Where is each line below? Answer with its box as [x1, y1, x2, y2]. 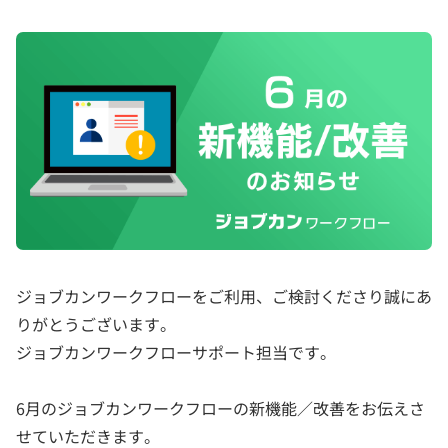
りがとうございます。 [16, 311, 176, 336]
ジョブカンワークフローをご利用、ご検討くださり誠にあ [16, 283, 432, 308]
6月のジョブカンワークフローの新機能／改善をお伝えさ [16, 395, 425, 420]
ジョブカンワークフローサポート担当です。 [16, 339, 336, 364]
